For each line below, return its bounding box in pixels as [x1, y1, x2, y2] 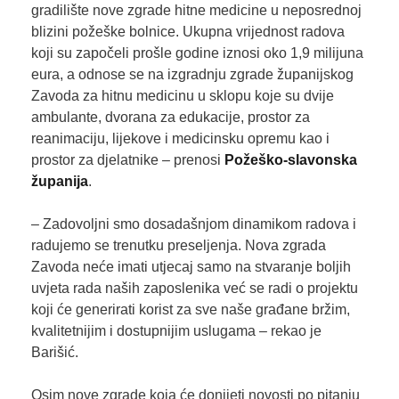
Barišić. [30, 345, 78, 361]
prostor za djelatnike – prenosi [30, 152, 224, 168]
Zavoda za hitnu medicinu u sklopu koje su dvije [30, 88, 334, 104]
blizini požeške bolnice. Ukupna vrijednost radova [30, 24, 345, 40]
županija [30, 174, 88, 190]
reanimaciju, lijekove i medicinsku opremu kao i [30, 131, 330, 147]
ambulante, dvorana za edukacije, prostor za [30, 110, 310, 126]
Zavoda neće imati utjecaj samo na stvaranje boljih [30, 259, 351, 275]
